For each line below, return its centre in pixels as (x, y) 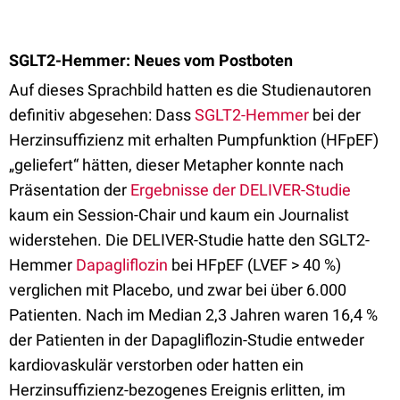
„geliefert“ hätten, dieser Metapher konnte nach (176, 165)
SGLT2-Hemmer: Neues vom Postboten (151, 60)
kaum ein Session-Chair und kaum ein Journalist (179, 215)
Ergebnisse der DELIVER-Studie (241, 190)
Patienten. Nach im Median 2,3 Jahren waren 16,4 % (193, 315)
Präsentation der (70, 190)
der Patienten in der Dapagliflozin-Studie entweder (187, 340)
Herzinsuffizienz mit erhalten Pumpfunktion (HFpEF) (194, 140)
